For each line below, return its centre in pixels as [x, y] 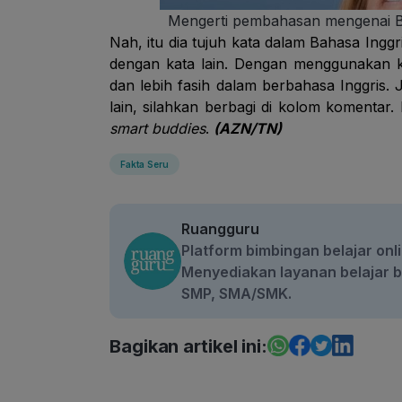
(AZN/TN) [248, 128]
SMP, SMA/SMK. [236, 293]
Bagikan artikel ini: [188, 346]
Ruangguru [220, 229]
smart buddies [157, 128]
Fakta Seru [144, 164]
